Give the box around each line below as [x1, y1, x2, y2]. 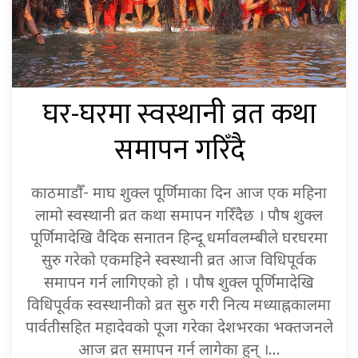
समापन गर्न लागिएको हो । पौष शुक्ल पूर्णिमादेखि [44, 274, 314, 295]
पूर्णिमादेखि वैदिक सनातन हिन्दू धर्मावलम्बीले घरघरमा [30, 229, 328, 250]
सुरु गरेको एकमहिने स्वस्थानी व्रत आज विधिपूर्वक [42, 252, 316, 272]
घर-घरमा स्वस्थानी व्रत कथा [42, 91, 316, 139]
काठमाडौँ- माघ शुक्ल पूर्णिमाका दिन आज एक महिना [31, 185, 327, 205]
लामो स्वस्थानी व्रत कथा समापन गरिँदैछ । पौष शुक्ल [35, 207, 323, 228]
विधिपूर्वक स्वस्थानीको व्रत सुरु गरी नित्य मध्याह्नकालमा [27, 296, 331, 317]
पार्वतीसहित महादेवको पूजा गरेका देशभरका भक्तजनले [25, 319, 333, 340]
